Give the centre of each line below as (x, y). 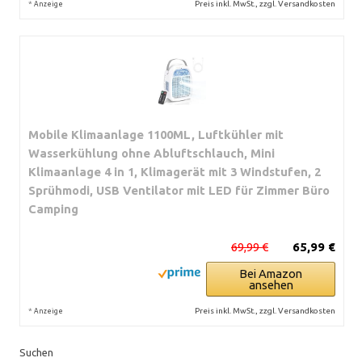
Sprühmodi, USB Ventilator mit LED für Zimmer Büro (179, 190)
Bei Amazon (271, 273)
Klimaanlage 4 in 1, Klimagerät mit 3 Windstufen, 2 (175, 171)
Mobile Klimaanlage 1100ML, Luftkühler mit (156, 134)
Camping (53, 208)
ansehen (271, 284)
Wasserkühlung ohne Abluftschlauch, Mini (152, 153)
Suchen (36, 352)
